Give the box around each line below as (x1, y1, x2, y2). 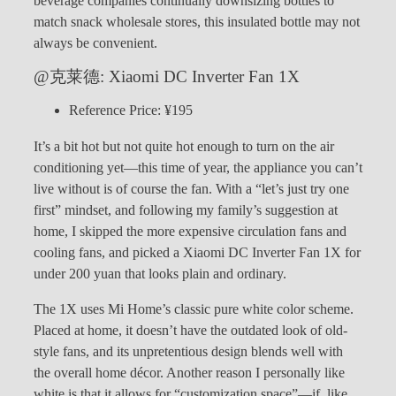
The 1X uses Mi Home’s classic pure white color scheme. (34, 301, 354, 317)
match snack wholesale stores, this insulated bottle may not (34, 13, 360, 30)
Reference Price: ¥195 (69, 103, 193, 119)
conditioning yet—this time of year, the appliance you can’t (34, 159, 362, 176)
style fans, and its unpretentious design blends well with (34, 343, 343, 360)
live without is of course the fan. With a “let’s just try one (34, 180, 349, 197)
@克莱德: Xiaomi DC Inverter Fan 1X (34, 68, 300, 87)
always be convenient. (34, 34, 157, 51)
